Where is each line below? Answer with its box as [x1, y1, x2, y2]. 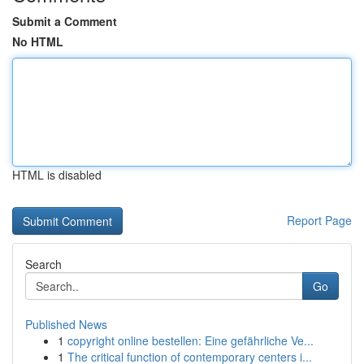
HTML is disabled [12, 167, 102, 183]
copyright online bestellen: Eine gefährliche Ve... [67, 332, 314, 349]
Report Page [287, 212, 352, 228]
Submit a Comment [12, 13, 117, 29]
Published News [25, 316, 107, 332]
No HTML [12, 33, 63, 50]
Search [25, 256, 62, 272]
